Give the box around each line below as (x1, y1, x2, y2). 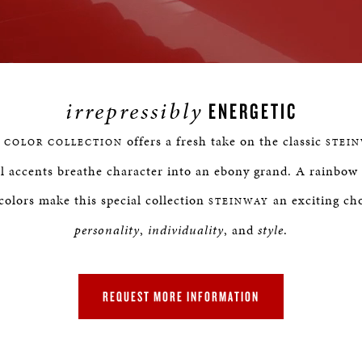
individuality (148, 221, 224, 239)
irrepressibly (65, 95, 203, 127)
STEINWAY (208, 195, 269, 208)
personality (74, 221, 140, 239)
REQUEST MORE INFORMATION (103, 288, 259, 305)
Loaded (183, 43, 227, 57)
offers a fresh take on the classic (123, 132, 326, 150)
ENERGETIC (202, 97, 297, 124)
